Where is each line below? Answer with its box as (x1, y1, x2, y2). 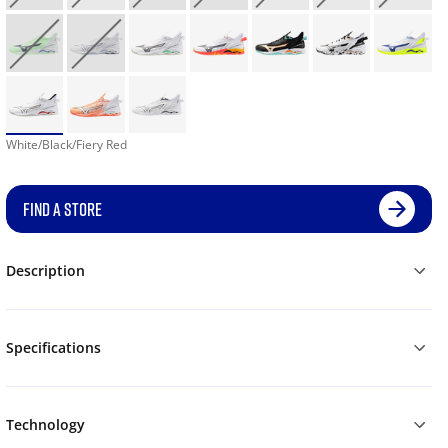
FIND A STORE (22, 198, 102, 221)
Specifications (5, 338, 101, 358)
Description (5, 261, 85, 281)
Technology (5, 415, 85, 435)
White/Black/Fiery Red (5, 136, 127, 154)
